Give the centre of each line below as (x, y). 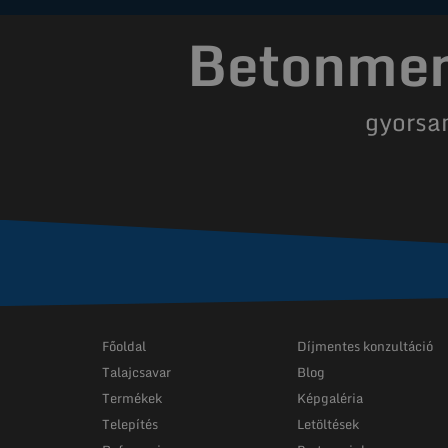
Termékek (132, 397)
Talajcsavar (136, 371)
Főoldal (124, 345)
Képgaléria (330, 397)
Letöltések (328, 423)
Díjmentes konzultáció (365, 345)
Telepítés (130, 423)
